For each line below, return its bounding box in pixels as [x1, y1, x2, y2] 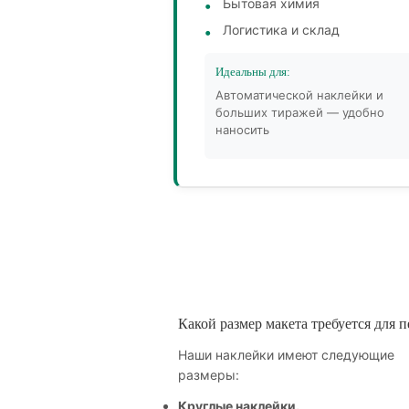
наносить [215, 122, 269, 138]
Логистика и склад [223, 22, 340, 38]
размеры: [178, 367, 239, 383]
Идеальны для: [215, 65, 290, 79]
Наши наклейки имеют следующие [178, 347, 394, 363]
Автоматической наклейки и [215, 88, 383, 103]
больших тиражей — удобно [215, 105, 384, 121]
